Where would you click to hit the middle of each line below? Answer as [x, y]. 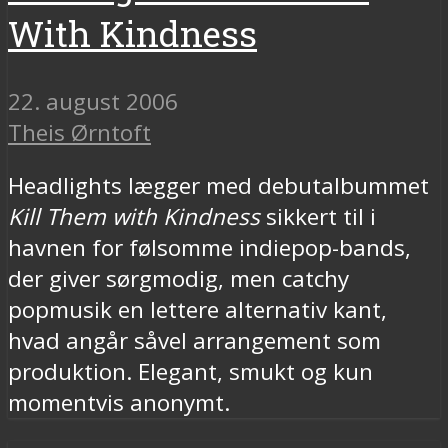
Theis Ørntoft [79, 132]
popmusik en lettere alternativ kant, [197, 310]
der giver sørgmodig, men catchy [178, 279]
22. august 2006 [93, 101]
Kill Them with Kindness [134, 217]
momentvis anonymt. [119, 403]
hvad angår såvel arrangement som [194, 341]
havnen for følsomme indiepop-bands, [209, 248]
